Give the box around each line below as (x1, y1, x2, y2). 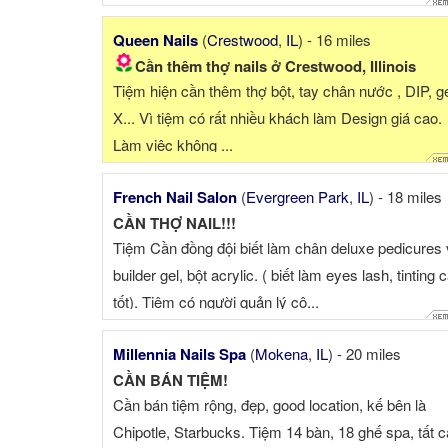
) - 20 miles (328, 343, 401, 365)
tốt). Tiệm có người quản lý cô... (113, 291, 319, 313)
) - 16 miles (298, 29, 371, 51)
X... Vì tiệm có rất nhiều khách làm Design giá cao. (113, 107, 442, 129)
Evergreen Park (246, 186, 349, 208)
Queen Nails (113, 29, 198, 52)
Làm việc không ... (113, 134, 233, 156)
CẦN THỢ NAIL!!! (113, 212, 236, 235)
